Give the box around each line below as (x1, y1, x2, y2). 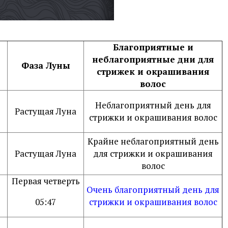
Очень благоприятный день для (87, 184, 219, 195)
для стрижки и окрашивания (93, 148, 213, 159)
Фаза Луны (21, 60, 70, 71)
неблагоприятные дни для (92, 53, 214, 65)
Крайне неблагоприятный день (87, 135, 219, 147)
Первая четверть (11, 175, 80, 187)
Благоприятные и (112, 41, 193, 53)
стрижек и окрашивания (97, 66, 209, 77)
